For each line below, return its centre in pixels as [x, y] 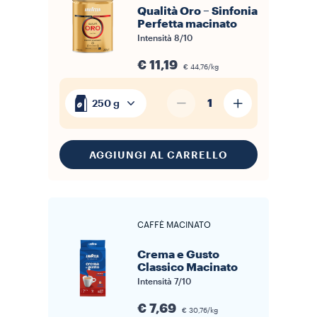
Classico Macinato [188, 267]
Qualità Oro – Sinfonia [197, 11]
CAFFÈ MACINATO [174, 225]
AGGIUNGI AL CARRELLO [158, 155]
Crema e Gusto [178, 255]
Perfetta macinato [187, 24]
